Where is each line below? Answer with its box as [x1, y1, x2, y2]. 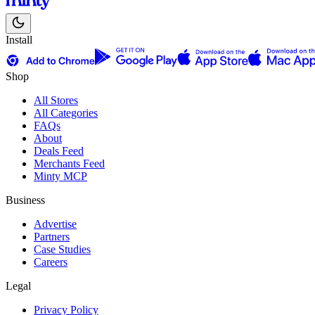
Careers [34, 256, 67, 269]
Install [6, 34, 32, 46]
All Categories [34, 107, 98, 120]
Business [6, 194, 45, 207]
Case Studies [34, 243, 91, 256]
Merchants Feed [34, 157, 105, 170]
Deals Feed [34, 145, 84, 157]
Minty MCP [34, 170, 87, 183]
